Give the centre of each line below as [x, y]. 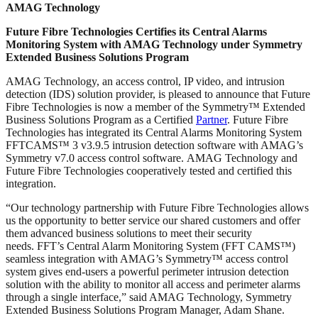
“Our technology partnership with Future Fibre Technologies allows [157, 207]
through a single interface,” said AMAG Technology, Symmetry [149, 297]
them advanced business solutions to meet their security [129, 233]
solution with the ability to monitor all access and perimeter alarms [153, 284]
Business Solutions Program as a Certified [101, 119]
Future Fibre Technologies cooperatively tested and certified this [149, 170]
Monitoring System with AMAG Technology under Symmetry [154, 44]
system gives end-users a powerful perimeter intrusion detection [147, 271]
